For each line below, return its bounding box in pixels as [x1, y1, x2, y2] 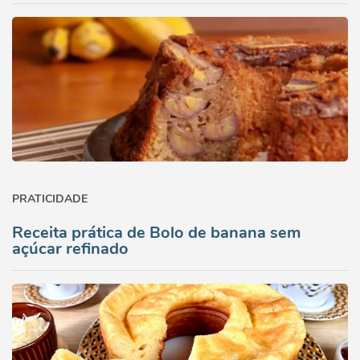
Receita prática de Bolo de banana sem [12, 222, 301, 243]
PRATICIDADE [12, 191, 88, 207]
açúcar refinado [12, 238, 129, 260]
